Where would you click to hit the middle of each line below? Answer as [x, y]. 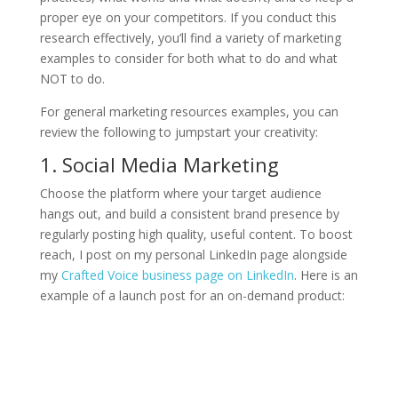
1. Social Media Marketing [159, 164]
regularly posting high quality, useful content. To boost [196, 234]
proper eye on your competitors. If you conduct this [188, 17]
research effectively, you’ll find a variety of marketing [190, 37]
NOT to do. [74, 78]
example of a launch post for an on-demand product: [192, 295]
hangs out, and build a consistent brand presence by [189, 213]
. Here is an [326, 275]
